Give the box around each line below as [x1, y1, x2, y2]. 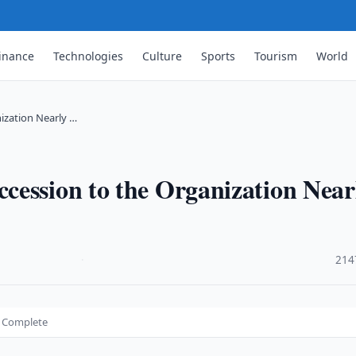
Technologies [53, 48, 124, 64]
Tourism [254, 48, 298, 64]
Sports [201, 48, 236, 64]
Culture [142, 48, 183, 64]
